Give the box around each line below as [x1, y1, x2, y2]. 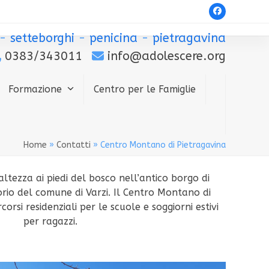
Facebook [216, 9, 254, 20]
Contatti [56, 140, 91, 150]
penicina [89, 31, 138, 45]
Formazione [8, 83, 65, 95]
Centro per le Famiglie [93, 83, 196, 95]
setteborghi [10, 31, 74, 45]
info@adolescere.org [104, 49, 226, 63]
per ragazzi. [23, 216, 77, 227]
